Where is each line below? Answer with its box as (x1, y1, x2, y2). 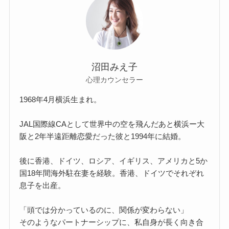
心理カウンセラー (86, 76, 143, 84)
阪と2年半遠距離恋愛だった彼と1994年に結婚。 (19, 131, 186, 141)
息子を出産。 (19, 180, 66, 190)
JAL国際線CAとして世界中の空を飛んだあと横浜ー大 (19, 119, 205, 128)
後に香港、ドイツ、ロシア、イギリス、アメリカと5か (19, 156, 208, 165)
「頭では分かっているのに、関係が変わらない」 (19, 205, 189, 214)
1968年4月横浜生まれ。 (19, 95, 102, 104)
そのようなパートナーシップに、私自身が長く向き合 (19, 217, 204, 226)
